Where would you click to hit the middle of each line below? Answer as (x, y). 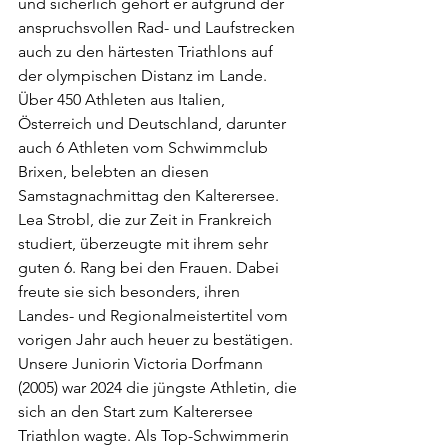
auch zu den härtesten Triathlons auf (147, 51)
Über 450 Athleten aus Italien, (123, 99)
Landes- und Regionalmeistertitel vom (155, 315)
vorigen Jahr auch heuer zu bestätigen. (157, 339)
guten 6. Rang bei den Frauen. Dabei (150, 267)
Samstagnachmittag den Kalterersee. (148, 195)
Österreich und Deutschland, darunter (154, 123)
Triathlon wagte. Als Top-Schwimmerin (155, 435)
